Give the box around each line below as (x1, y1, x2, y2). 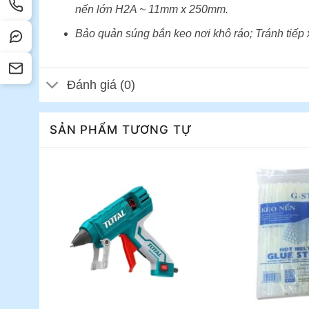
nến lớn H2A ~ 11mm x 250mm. (74, 3, 228, 16)
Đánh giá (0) (67, 78, 136, 92)
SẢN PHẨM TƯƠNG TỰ (50, 122, 192, 137)
